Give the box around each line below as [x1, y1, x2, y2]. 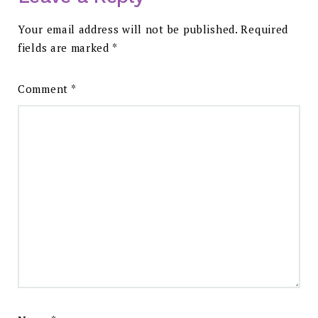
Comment [18, 81, 71, 96]
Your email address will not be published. [18, 21, 238, 36]
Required [241, 21, 289, 36]
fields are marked [18, 40, 112, 55]
